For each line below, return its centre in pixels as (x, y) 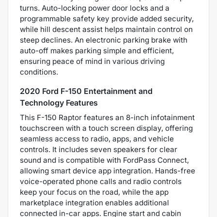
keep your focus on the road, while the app (94, 192)
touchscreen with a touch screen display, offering (106, 128)
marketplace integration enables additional (94, 203)
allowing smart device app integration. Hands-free (108, 171)
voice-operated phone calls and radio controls (101, 182)
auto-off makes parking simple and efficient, (97, 51)
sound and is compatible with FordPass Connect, (104, 160)
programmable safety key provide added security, (107, 19)
